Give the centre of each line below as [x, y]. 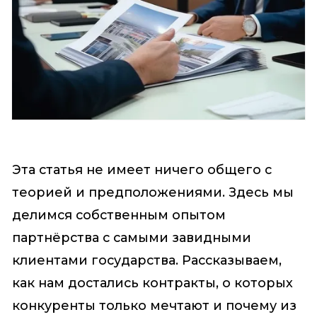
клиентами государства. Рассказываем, [146, 260]
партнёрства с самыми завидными [131, 237]
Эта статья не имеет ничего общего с [142, 169]
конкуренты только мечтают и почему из [154, 305]
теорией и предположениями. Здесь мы [152, 192]
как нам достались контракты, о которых [152, 283]
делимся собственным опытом [119, 215]
